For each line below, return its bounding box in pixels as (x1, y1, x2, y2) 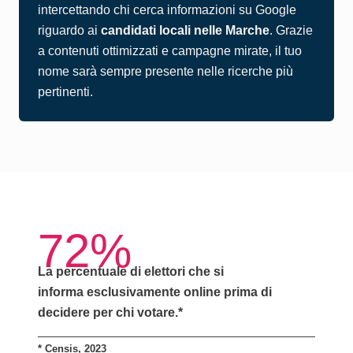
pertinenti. (38, 85, 93, 98)
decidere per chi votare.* (38, 306, 183, 319)
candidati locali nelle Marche (101, 24, 269, 37)
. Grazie (269, 24, 313, 37)
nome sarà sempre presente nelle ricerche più (38, 65, 293, 78)
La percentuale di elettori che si (38, 265, 224, 278)
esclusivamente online (87, 285, 221, 299)
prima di (221, 285, 272, 299)
